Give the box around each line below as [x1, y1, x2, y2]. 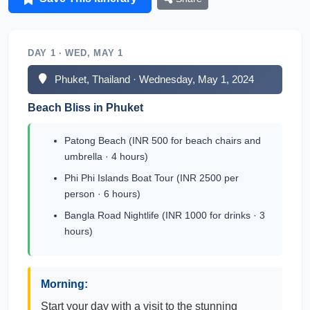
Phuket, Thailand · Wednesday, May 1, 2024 [55, 73, 255, 85]
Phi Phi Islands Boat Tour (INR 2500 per [64, 172, 239, 183]
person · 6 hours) [64, 188, 140, 199]
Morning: [41, 278, 88, 290]
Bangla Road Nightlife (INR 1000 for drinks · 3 [64, 210, 265, 221]
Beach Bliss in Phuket [28, 102, 143, 113]
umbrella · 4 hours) [64, 151, 148, 162]
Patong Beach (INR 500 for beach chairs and [64, 135, 261, 146]
